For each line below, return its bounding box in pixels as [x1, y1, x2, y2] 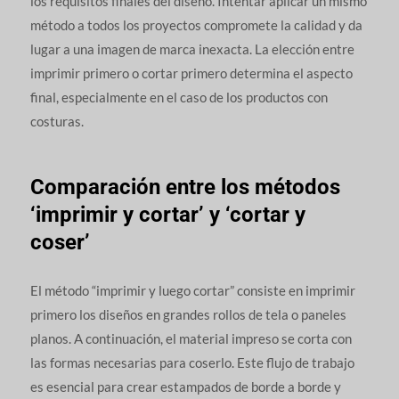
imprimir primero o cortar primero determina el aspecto [29, 65, 353, 82]
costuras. [29, 113, 84, 130]
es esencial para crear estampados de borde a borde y [29, 379, 341, 395]
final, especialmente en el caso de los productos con [29, 89, 328, 106]
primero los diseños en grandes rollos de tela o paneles [29, 306, 346, 323]
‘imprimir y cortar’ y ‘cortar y [29, 202, 305, 228]
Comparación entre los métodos [29, 175, 340, 200]
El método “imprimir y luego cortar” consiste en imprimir [29, 282, 355, 299]
